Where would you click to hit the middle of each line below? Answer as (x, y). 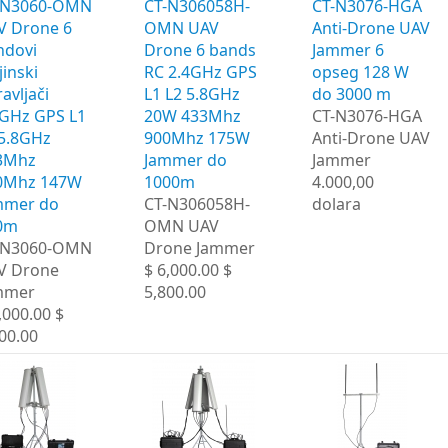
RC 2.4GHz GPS (200, 71)
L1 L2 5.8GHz (192, 93)
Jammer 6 (348, 49)
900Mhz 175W (197, 137)
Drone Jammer (199, 247)
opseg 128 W (360, 71)
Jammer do (185, 159)
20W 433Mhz (192, 115)
